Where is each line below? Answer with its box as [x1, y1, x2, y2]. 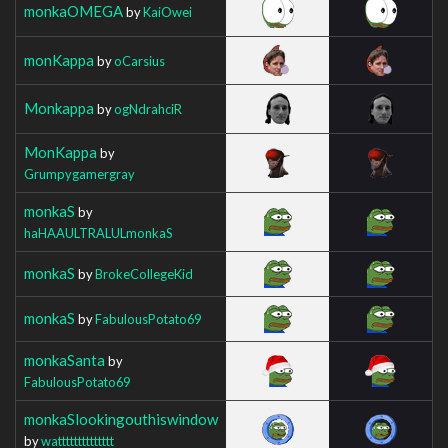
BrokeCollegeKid [95, 265, 193, 282]
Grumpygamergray [24, 165, 135, 182]
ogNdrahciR [114, 100, 182, 117]
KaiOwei [143, 3, 192, 20]
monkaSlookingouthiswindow [24, 409, 218, 428]
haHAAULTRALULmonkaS [24, 224, 173, 241]
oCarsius [114, 52, 165, 69]
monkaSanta [24, 350, 105, 369]
